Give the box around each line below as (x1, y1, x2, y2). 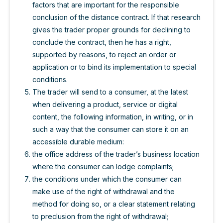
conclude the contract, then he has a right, (32, 38, 171, 47)
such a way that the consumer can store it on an (32, 125, 189, 134)
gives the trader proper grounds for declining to (32, 25, 191, 34)
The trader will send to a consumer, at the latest (32, 88, 188, 97)
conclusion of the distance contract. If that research (32, 13, 201, 22)
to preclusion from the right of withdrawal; (32, 212, 168, 221)
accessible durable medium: (32, 137, 124, 146)
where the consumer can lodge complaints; (32, 162, 174, 171)
